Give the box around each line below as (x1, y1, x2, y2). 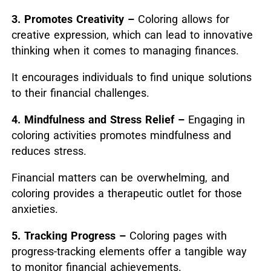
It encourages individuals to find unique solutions (11, 71, 252, 84)
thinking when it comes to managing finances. (11, 44, 239, 57)
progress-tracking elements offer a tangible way (11, 245, 247, 258)
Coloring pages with (129, 229, 227, 243)
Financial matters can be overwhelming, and (11, 171, 229, 184)
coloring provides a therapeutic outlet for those (11, 187, 242, 200)
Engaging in (184, 113, 245, 126)
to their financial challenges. (11, 87, 149, 100)
